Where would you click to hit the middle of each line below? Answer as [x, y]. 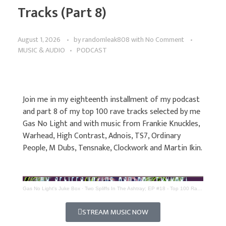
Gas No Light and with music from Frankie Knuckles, [111, 124]
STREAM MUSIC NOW [115, 212]
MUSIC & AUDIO [41, 50]
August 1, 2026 [39, 40]
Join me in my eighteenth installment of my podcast [111, 100]
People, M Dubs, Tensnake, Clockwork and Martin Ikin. [112, 148]
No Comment [165, 40]
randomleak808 [107, 40]
